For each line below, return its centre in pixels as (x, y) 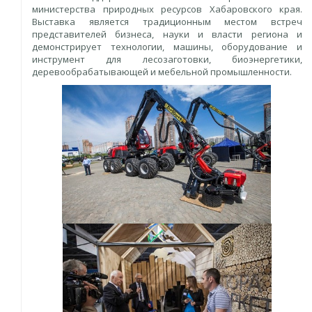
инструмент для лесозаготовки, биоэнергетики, (167, 59)
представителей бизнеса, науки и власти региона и (167, 34)
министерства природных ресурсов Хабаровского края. (167, 9)
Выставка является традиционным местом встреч (167, 22)
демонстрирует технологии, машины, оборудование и (167, 47)
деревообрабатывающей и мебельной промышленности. (162, 72)
